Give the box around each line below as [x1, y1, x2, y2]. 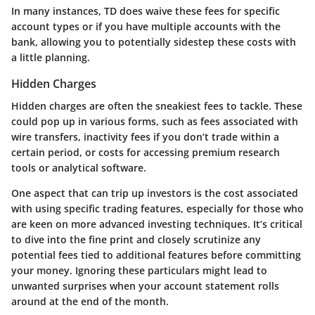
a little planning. [11, 50, 90, 64]
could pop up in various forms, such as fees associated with [11, 114, 298, 128]
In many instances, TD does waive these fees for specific [11, 4, 280, 18]
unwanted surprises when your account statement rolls [11, 278, 279, 292]
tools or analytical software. [11, 160, 146, 174]
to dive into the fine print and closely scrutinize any [11, 232, 261, 246]
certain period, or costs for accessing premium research [11, 145, 280, 159]
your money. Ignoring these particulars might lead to [11, 263, 267, 277]
